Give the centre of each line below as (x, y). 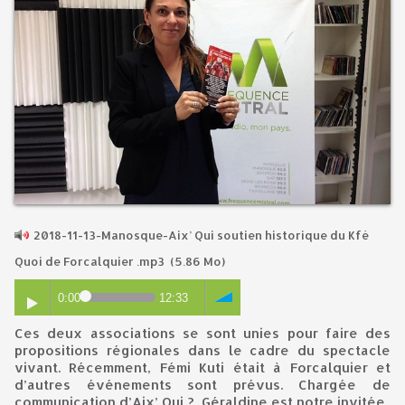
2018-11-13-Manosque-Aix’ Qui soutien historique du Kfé (200, 235)
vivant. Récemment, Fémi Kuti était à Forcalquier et (202, 367)
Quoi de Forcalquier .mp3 (91, 261)
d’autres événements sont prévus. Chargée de (202, 385)
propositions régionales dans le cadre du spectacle (202, 350)
